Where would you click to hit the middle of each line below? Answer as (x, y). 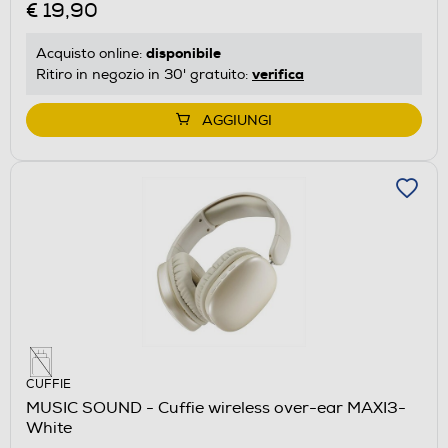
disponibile (183, 53)
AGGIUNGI (237, 121)
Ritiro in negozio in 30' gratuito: (144, 75)
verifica (278, 74)
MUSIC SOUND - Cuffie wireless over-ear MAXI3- (216, 408)
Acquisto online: (91, 54)
